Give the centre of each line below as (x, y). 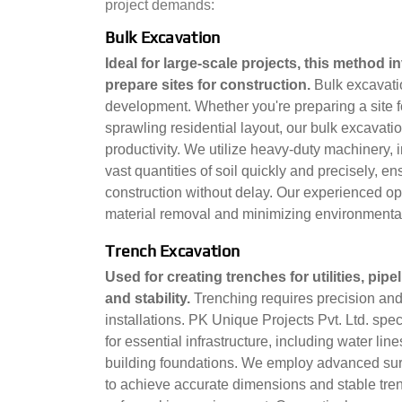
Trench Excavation (173, 251)
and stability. (149, 298)
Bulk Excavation (163, 37)
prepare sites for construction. (210, 85)
